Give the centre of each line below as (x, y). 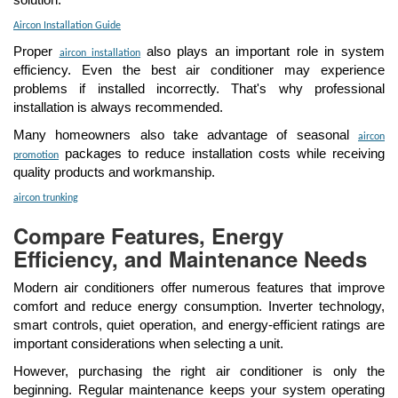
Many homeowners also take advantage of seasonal (186, 135)
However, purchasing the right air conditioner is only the (199, 371)
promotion (36, 155)
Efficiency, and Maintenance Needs (190, 259)
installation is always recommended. (118, 107)
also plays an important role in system (266, 52)
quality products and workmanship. (114, 172)
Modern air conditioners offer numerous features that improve (199, 288)
